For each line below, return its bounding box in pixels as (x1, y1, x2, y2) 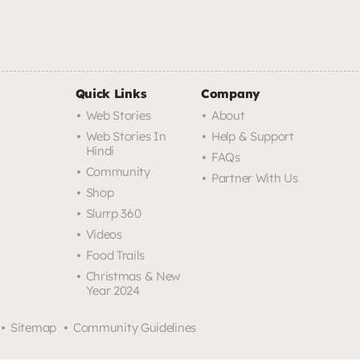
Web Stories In (85, 128, 166, 144)
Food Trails (85, 247, 145, 263)
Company (201, 85, 260, 101)
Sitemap (10, 319, 56, 335)
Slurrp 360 (85, 205, 141, 221)
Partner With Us (211, 170, 298, 186)
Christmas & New (85, 268, 182, 284)
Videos (85, 226, 122, 242)
